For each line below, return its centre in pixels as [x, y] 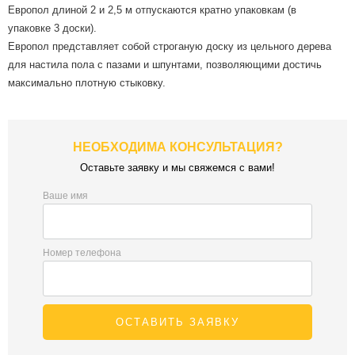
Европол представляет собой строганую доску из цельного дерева [170, 47]
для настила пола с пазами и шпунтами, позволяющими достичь [165, 65]
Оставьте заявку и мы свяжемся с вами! [177, 168]
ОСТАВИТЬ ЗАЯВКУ [177, 323]
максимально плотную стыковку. [87, 83]
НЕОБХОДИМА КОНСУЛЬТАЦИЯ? [177, 147]
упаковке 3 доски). [52, 29]
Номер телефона [82, 253]
